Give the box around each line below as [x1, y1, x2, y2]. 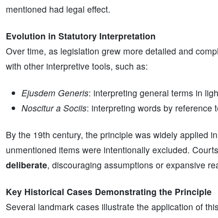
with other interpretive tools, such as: [6, 60, 148, 72]
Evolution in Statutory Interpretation [6, 30, 156, 42]
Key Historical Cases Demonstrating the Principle [6, 185, 212, 198]
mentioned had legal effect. [6, 3, 110, 15]
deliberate [6, 159, 47, 171]
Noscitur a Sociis [21, 102, 87, 114]
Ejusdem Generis [21, 87, 89, 99]
